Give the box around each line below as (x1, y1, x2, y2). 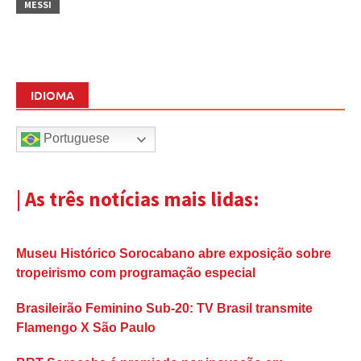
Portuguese (40, 131, 110, 145)
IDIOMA (31, 86, 74, 103)
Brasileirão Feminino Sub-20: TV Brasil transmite (16, 301, 313, 316)
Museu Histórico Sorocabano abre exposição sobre (16, 247, 331, 261)
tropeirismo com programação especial (16, 266, 255, 280)
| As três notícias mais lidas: (16, 185, 259, 212)
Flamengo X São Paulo (16, 321, 156, 335)
